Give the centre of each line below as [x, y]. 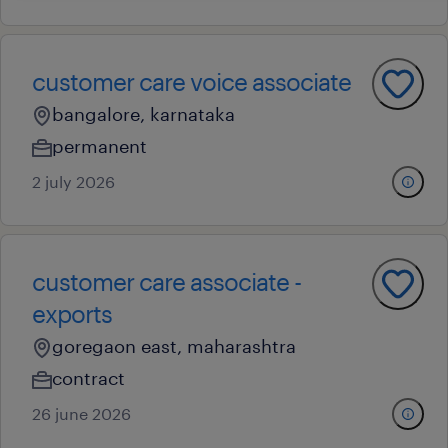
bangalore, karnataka [143, 114]
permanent [99, 146]
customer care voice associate [191, 81]
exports [72, 313]
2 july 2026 [73, 181]
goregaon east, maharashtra [174, 346]
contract [88, 378]
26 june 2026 [81, 413]
